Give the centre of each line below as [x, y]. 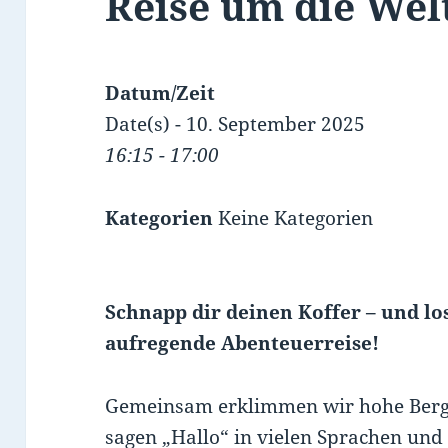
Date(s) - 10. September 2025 [235, 124]
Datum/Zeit [160, 93]
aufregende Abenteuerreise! [242, 343]
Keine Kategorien [293, 218]
